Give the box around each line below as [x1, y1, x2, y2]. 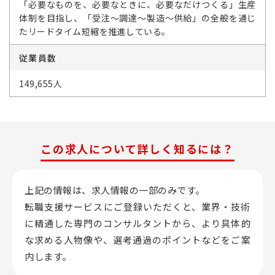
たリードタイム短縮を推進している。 [19, 25, 171, 37]
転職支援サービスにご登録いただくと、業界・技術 [25, 200, 250, 213]
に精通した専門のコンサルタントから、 [25, 217, 202, 230]
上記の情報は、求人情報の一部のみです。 [25, 184, 205, 196]
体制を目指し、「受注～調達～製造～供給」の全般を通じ [19, 12, 256, 24]
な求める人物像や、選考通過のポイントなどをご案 [25, 233, 250, 246]
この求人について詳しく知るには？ [41, 141, 234, 157]
